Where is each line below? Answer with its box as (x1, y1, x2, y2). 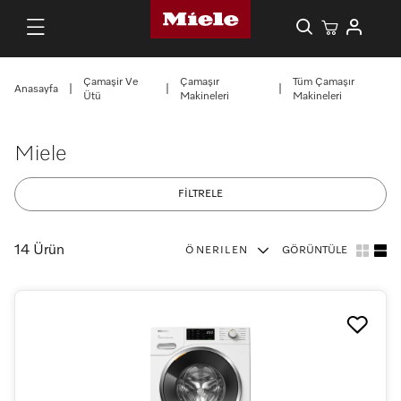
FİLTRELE (178, 189, 223, 200)
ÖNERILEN (185, 245, 248, 256)
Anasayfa (14, 84, 58, 95)
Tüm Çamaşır (292, 77, 354, 88)
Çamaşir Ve (83, 77, 138, 88)
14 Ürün (14, 243, 64, 258)
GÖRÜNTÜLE (282, 245, 347, 256)
